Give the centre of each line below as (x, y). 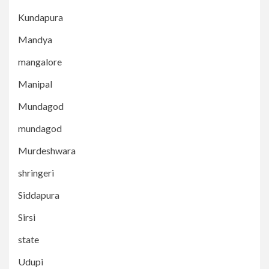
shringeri (36, 173)
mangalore (40, 62)
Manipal (35, 84)
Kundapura (41, 17)
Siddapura (39, 195)
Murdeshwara (47, 151)
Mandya (35, 40)
